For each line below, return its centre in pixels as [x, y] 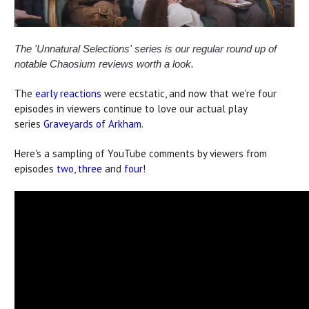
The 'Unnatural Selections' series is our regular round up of [146, 48]
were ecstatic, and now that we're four [189, 93]
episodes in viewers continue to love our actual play [131, 108]
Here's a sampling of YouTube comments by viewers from [141, 153]
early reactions [68, 93]
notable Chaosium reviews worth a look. [104, 63]
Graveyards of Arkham [92, 123]
